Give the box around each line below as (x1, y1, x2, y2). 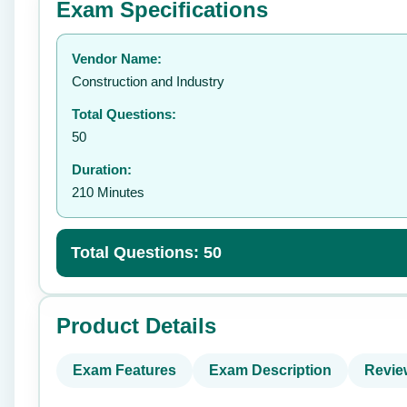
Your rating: (54, 25, 114, 38)
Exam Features (73, 362, 176, 378)
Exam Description (209, 362, 332, 378)
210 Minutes (72, 184, 144, 200)
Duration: (72, 162, 132, 177)
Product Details (56, 313, 216, 338)
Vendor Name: (72, 51, 162, 66)
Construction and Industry (72, 74, 224, 89)
